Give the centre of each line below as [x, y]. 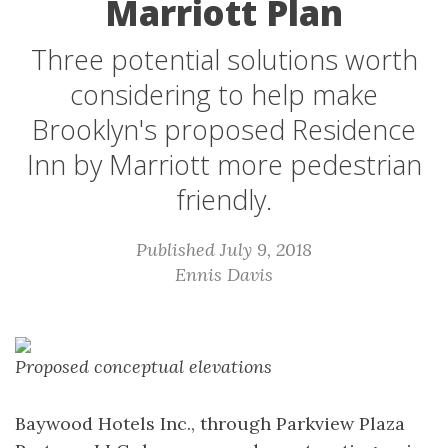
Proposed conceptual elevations [143, 366]
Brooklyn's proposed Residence [224, 129]
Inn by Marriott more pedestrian [224, 164]
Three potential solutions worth [224, 59]
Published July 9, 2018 [224, 249]
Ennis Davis [224, 274]
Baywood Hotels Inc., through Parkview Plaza [210, 423]
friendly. [224, 199]
